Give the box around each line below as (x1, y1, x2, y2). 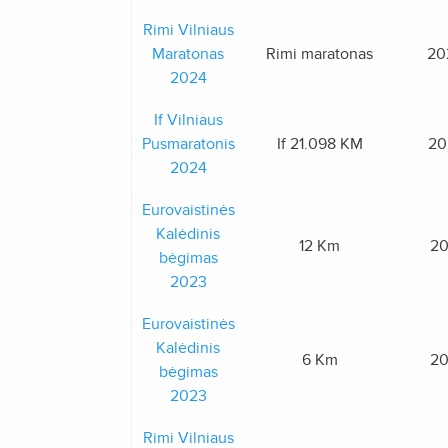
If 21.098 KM (276, 134, 363, 154)
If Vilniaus (153, 110, 223, 130)
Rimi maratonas (266, 44, 373, 64)
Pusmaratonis (141, 134, 235, 154)
